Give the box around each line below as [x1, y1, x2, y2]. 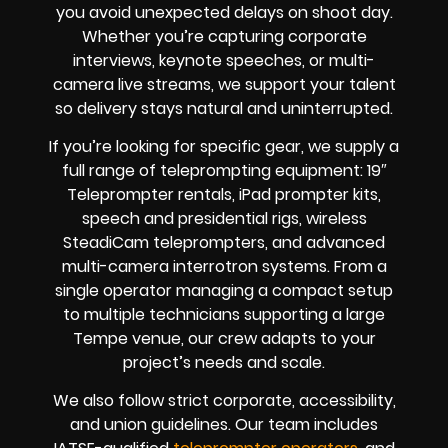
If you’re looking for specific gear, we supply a [49, 134, 399, 158]
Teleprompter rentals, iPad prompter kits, [67, 182, 381, 206]
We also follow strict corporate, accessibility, [52, 389, 396, 413]
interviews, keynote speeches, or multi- [73, 48, 375, 72]
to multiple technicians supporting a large [63, 302, 385, 326]
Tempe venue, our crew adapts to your [72, 326, 376, 350]
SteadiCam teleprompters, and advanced [63, 230, 385, 254]
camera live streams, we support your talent [52, 72, 396, 96]
